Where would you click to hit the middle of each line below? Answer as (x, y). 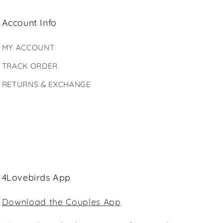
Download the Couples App (61, 201)
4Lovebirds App (36, 177)
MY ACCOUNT (28, 48)
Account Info (29, 23)
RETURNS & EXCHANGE (46, 85)
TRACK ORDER (30, 66)
